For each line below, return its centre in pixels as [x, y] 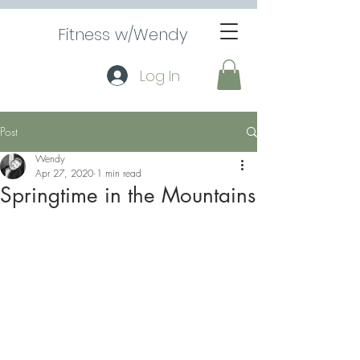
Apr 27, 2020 [64, 174]
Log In [160, 76]
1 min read [119, 174]
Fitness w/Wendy [123, 35]
